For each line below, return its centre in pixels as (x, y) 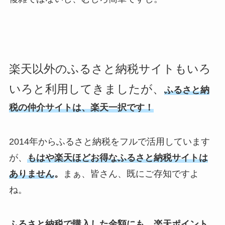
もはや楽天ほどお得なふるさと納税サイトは (117, 157)
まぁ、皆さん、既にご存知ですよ (131, 174)
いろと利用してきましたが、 (86, 89)
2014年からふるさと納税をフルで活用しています (109, 141)
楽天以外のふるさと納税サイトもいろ (110, 69)
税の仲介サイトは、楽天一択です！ (81, 108)
